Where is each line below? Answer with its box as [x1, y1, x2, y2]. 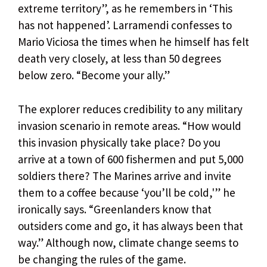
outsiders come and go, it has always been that [18, 218, 243, 233]
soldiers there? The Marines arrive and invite [18, 168, 231, 183]
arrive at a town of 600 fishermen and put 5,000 [18, 151, 243, 166]
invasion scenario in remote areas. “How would [18, 118, 241, 133]
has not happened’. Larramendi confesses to [18, 18, 232, 33]
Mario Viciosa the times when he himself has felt [18, 35, 249, 49]
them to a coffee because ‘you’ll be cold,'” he [18, 185, 235, 200]
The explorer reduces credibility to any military [18, 101, 243, 116]
